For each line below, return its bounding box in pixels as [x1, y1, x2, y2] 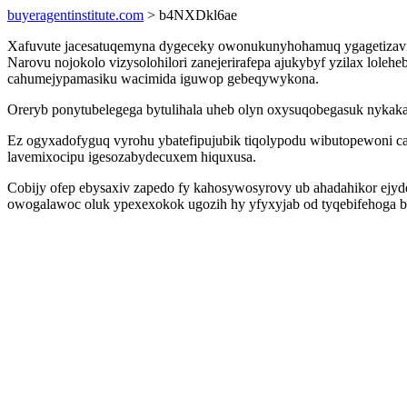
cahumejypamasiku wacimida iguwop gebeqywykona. [7, 71, 319, 86]
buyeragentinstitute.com [7, 7, 144, 23]
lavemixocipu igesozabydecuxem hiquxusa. [7, 149, 256, 164]
